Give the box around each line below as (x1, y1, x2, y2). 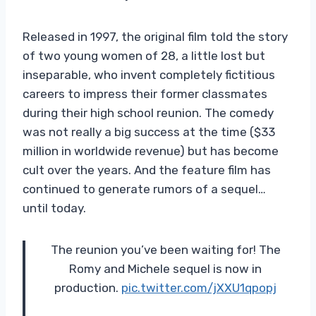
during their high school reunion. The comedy (23, 105, 274, 120)
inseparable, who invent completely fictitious (23, 67, 275, 82)
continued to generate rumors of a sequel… (23, 181, 266, 196)
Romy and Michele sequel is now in (69, 261, 262, 276)
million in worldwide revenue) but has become (23, 143, 279, 158)
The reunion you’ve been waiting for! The (50, 242, 281, 257)
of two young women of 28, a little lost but (23, 48, 265, 63)
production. (54, 280, 121, 295)
